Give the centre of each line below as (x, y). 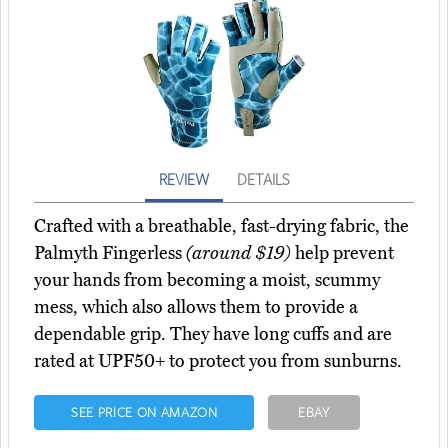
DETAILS (263, 179)
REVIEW (184, 179)
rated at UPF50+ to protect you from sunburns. (218, 361)
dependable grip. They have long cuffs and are (213, 334)
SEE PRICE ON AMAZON (144, 412)
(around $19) (238, 253)
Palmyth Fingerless (110, 253)
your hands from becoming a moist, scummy (207, 280)
